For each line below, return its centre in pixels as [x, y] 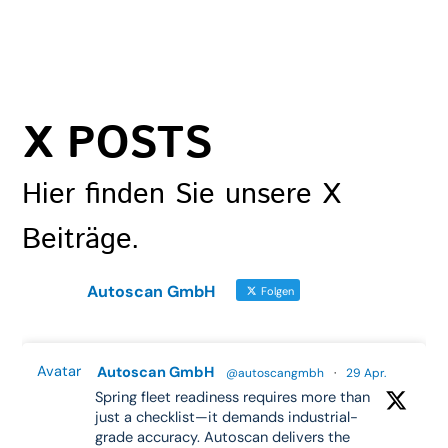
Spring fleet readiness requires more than [233, 397]
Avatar [59, 371]
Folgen [276, 290]
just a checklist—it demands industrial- [227, 417]
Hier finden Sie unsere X [182, 194]
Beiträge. [81, 239]
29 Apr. [366, 372]
